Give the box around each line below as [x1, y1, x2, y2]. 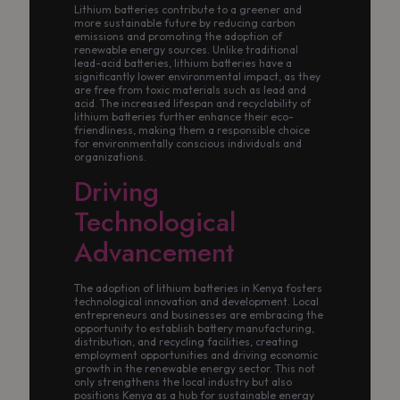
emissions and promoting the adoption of [74, 29, 282, 43]
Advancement [74, 233, 234, 271]
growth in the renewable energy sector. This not [74, 362, 315, 375]
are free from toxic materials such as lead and [74, 83, 306, 96]
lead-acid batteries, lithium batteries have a [74, 56, 292, 70]
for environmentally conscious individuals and [74, 137, 302, 150]
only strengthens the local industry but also [74, 375, 292, 388]
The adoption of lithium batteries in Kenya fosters [74, 281, 322, 295]
